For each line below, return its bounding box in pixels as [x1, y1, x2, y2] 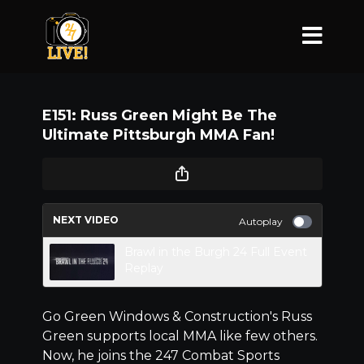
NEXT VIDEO [52, 214, 119, 226]
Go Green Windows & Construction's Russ [41, 309, 312, 324]
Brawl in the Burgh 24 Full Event [123, 245, 307, 259]
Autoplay [238, 215, 283, 227]
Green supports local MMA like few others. [41, 328, 318, 344]
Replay [123, 261, 163, 275]
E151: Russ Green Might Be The [41, 106, 277, 124]
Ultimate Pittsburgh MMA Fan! [41, 126, 275, 144]
